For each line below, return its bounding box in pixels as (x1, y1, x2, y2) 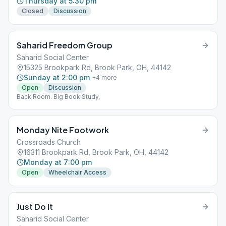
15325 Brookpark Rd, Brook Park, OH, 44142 (24, 63, 171, 72)
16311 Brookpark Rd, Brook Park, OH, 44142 (24, 148, 168, 156)
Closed (22, 7, 43, 15)
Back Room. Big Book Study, (17, 93, 100, 100)
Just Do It (17, 201, 53, 212)
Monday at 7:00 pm (24, 158, 92, 166)
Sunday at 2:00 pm (24, 73, 90, 82)
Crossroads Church (17, 138, 81, 146)
